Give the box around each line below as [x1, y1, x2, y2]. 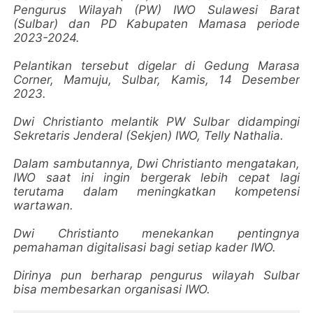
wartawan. [13, 198, 74, 212]
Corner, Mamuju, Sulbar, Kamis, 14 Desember [13, 72, 300, 87]
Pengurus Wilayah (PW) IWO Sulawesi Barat [13, 2, 300, 17]
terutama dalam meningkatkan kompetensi [13, 184, 300, 198]
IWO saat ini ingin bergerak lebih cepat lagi [13, 170, 300, 184]
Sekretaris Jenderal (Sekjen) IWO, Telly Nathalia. [13, 128, 284, 143]
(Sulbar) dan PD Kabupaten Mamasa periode [13, 16, 300, 31]
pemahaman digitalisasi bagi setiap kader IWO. [13, 240, 277, 254]
